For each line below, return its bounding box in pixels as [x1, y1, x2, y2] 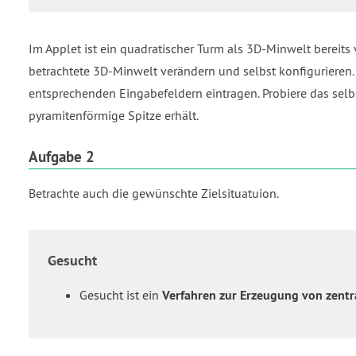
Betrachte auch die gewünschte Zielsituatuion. [29, 184, 279, 201]
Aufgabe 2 [29, 147, 95, 167]
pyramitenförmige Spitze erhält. [29, 107, 199, 124]
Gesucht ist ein [79, 286, 162, 303]
